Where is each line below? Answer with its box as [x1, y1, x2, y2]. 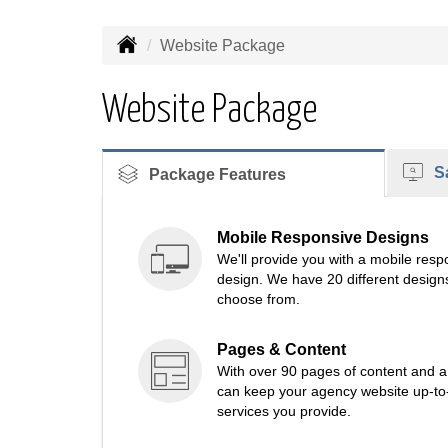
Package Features [145, 166, 286, 183]
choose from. [217, 291, 300, 307]
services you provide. [217, 403, 351, 419]
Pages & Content [217, 341, 346, 358]
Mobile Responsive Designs [217, 229, 429, 246]
